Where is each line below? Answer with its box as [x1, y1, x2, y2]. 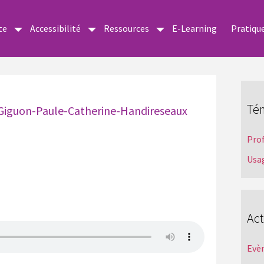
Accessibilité [30, 22, 81, 35]
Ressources [104, 22, 149, 35]
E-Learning [172, 22, 217, 35]
